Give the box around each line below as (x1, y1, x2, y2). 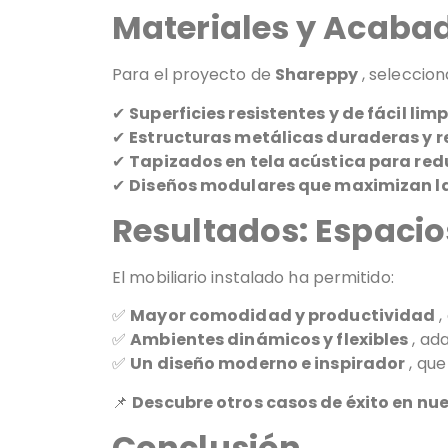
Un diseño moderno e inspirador (130, 352, 406, 376)
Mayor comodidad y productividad (130, 304, 436, 328)
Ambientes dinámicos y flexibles (130, 328, 409, 352)
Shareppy (275, 63, 358, 87)
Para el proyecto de (112, 63, 275, 87)
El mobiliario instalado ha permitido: (112, 265, 394, 289)
